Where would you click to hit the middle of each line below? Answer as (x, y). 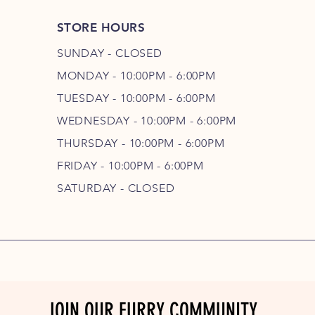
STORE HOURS (101, 27)
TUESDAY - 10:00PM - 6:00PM (136, 98)
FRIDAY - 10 (89, 166)
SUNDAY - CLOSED (109, 53)
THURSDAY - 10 (99, 143)
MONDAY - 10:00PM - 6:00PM (136, 76)
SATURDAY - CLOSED (116, 188)
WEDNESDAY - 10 (105, 121)
